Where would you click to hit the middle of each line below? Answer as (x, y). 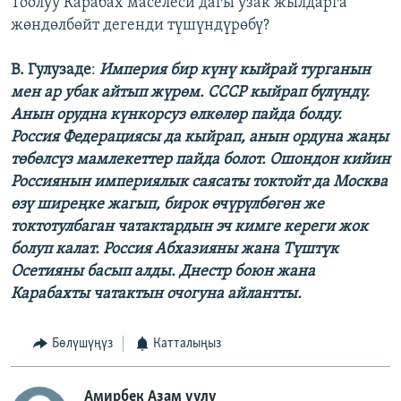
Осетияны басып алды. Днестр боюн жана (163, 272)
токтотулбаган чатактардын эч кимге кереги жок (189, 227)
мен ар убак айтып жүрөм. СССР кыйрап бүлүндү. (190, 93)
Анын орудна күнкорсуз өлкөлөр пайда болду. (176, 115)
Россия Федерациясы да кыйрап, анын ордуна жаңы (200, 138)
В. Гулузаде (51, 71)
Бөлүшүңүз (82, 344)
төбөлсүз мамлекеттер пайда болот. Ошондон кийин (200, 160)
